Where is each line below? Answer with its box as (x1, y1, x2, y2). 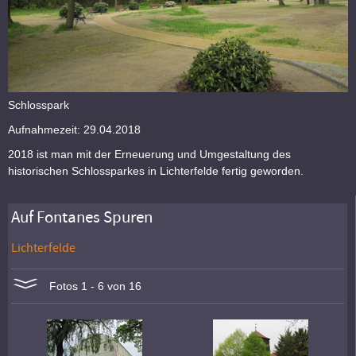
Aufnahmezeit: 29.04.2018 (8, 123, 141, 136)
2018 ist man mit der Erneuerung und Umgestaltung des (8, 148, 291, 161)
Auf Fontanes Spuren (11, 207, 153, 229)
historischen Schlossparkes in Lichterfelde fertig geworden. (8, 164, 304, 177)
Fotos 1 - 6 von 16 (40, 280, 142, 293)
